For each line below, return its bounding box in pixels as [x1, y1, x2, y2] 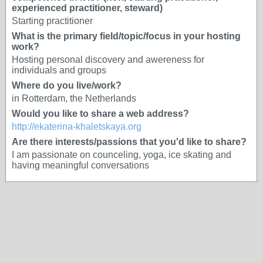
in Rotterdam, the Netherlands [12, 93, 136, 103]
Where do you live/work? [12, 80, 122, 90]
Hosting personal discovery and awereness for [12, 55, 204, 65]
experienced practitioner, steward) [12, 3, 163, 13]
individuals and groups [12, 65, 106, 75]
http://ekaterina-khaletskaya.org [12, 122, 141, 131]
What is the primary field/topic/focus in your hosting [12, 31, 241, 41]
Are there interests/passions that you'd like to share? [12, 137, 247, 147]
